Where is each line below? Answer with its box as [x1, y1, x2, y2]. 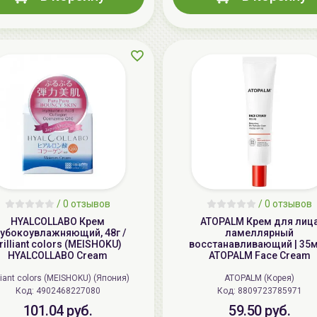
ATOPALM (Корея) [224, 273, 294, 284]
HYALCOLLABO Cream [8, 250, 108, 262]
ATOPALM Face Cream [208, 250, 311, 262]
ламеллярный [225, 227, 294, 239]
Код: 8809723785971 [237, 286, 302, 296]
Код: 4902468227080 [35, 286, 100, 296]
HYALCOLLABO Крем [11, 216, 105, 228]
